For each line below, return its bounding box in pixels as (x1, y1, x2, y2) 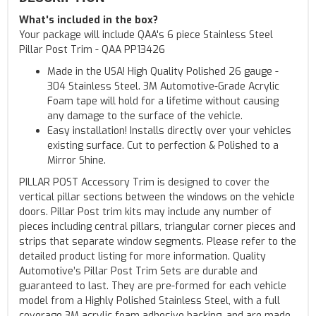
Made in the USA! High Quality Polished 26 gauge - (47, 64, 279, 78)
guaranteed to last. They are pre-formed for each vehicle (19, 279, 286, 293)
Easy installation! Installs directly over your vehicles (47, 123, 291, 138)
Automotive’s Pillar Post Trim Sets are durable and (19, 264, 257, 278)
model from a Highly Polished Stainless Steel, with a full (19, 293, 280, 308)
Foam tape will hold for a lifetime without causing (47, 94, 279, 108)
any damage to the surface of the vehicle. (47, 109, 243, 123)
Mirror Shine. (47, 153, 106, 167)
